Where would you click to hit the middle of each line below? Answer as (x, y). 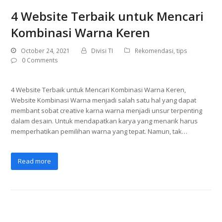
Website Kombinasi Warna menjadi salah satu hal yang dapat (104, 100)
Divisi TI (102, 51)
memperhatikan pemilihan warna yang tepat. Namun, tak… (99, 132)
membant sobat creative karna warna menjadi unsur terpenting (107, 111)
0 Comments (40, 60)
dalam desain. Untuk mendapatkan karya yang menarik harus (105, 121)
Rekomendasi (154, 51)
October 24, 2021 (46, 51)
